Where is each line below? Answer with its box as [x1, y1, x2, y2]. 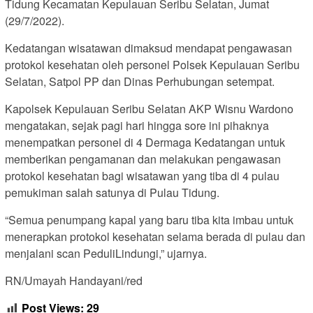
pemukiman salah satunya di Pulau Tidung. [5, 184, 219, 201]
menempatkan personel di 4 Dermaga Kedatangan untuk [5, 134, 285, 151]
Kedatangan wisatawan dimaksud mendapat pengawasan [5, 40, 292, 57]
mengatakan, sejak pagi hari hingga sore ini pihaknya [5, 117, 269, 134]
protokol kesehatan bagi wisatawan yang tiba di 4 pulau [5, 168, 279, 184]
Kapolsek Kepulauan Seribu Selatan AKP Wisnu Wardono [5, 101, 293, 117]
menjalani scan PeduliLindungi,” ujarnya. [5, 245, 207, 262]
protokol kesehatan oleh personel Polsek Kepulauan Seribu [5, 57, 300, 73]
